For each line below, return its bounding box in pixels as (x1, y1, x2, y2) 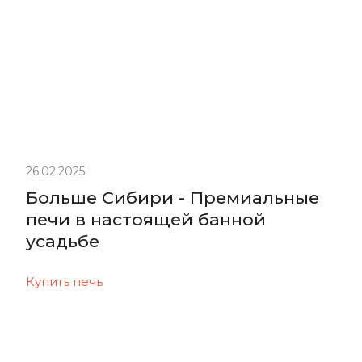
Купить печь (26, 273, 103, 289)
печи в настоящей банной (26, 208, 266, 229)
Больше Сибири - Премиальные (26, 187, 319, 208)
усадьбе (26, 230, 99, 251)
